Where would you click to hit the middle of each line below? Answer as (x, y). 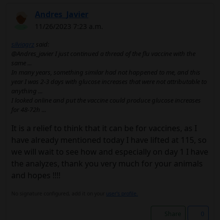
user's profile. (122, 193)
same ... (22, 63)
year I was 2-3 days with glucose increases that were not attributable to (109, 82)
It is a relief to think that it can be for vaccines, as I (104, 128)
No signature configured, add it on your (59, 193)
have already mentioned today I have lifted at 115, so (109, 140)
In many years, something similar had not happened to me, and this (106, 72)
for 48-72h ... (29, 110)
